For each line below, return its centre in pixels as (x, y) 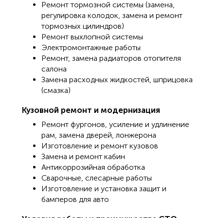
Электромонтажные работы (91, 48)
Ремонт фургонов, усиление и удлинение (115, 125)
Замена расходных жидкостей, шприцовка (117, 80)
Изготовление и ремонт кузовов (100, 146)
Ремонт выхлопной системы (92, 37)
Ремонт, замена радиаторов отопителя (111, 58)
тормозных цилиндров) (83, 26)
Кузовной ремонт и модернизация (91, 110)
